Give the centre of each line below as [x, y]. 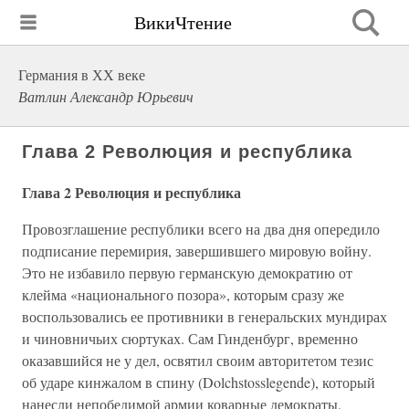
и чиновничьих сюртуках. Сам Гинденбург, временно [190, 338]
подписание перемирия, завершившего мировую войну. [197, 251]
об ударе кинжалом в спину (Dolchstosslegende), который [199, 382]
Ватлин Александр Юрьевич [106, 96]
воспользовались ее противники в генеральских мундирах [204, 316]
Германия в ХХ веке [82, 74]
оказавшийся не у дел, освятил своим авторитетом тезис [198, 360]
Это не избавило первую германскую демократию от [187, 273]
